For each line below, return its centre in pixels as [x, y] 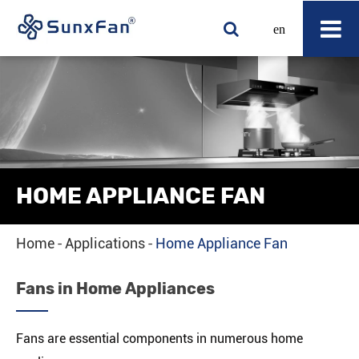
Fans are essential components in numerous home [159, 339]
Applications [105, 243]
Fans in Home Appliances [115, 288]
